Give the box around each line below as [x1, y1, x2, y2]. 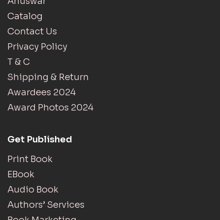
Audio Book [7, 184, 58, 195]
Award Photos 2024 [7, 102, 93, 113]
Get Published [7, 134, 72, 145]
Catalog [7, 11, 43, 22]
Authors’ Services [7, 199, 84, 210]
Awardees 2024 [7, 87, 76, 98]
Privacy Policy [7, 41, 67, 52]
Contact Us [7, 26, 57, 37]
